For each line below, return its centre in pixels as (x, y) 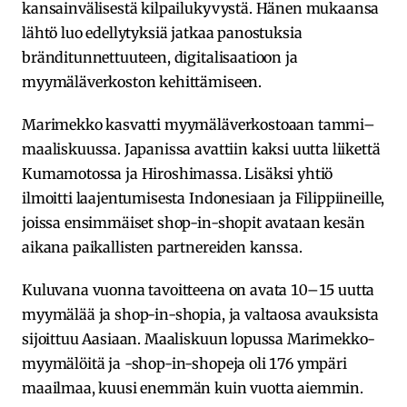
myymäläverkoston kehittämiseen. (142, 81)
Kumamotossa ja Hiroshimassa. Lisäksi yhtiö (178, 173)
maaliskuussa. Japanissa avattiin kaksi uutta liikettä (201, 149)
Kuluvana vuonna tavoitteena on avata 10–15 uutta (199, 289)
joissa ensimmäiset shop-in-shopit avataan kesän (194, 222)
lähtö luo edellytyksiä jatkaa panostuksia (162, 32)
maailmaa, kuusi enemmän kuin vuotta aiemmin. (193, 387)
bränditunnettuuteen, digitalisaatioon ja (160, 57)
